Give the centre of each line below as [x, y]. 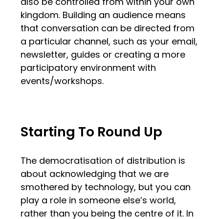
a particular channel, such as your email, [109, 42]
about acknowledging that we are [95, 174]
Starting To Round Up [92, 132]
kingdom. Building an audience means [103, 15]
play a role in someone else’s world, [99, 200]
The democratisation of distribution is [103, 161]
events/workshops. [62, 81]
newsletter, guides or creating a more [103, 55]
